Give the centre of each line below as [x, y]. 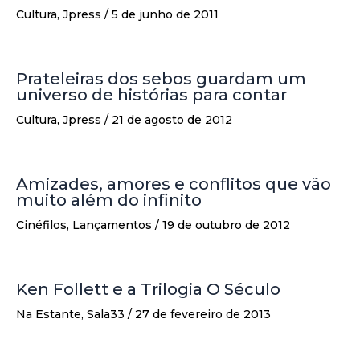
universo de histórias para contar [151, 95]
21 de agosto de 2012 [172, 120]
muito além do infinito [109, 200]
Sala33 [106, 315]
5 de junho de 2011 [165, 15]
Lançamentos [112, 225]
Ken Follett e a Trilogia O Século [148, 290]
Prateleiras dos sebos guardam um [161, 79]
